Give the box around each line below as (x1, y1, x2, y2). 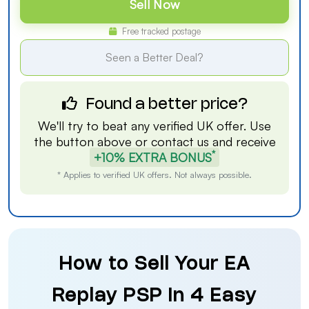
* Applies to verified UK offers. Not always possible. (57, 169, 252, 180)
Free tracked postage (119, 26, 201, 37)
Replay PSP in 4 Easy (52, 288, 257, 305)
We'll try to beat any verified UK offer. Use (38, 118, 271, 133)
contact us (150, 134, 209, 149)
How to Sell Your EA (59, 257, 250, 273)
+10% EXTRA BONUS (94, 150, 212, 165)
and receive (208, 134, 276, 149)
